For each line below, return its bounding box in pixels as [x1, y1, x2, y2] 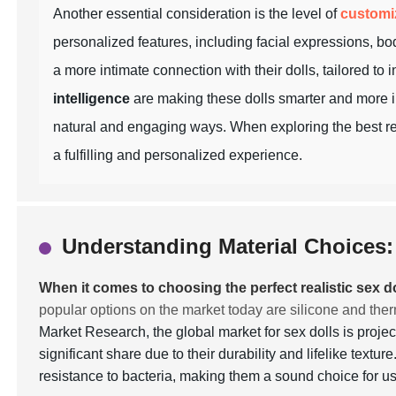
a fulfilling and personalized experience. [53, 148, 303, 163]
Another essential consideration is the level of [53, 6, 341, 21]
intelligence [53, 91, 131, 106]
